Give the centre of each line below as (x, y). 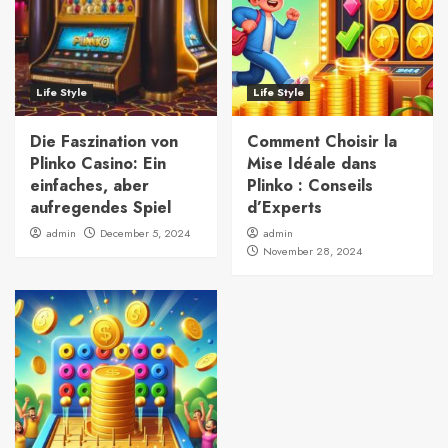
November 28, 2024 (312, 250)
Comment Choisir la (321, 141)
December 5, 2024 (145, 232)
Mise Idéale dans (311, 163)
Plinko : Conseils (309, 185)
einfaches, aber (89, 185)
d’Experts (284, 207)
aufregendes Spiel (100, 207)
